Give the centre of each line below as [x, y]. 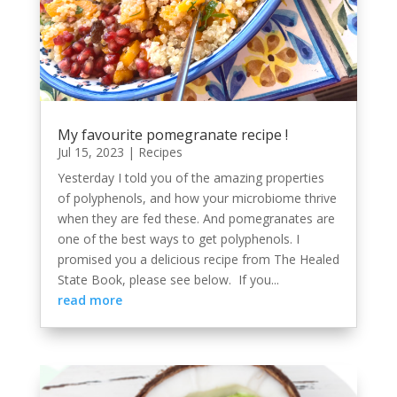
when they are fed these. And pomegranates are [196, 219]
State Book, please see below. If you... [168, 280]
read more [90, 300]
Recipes [160, 152]
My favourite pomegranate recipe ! [172, 135]
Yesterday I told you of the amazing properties [191, 178]
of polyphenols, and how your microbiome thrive [197, 198]
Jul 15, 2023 [90, 152]
